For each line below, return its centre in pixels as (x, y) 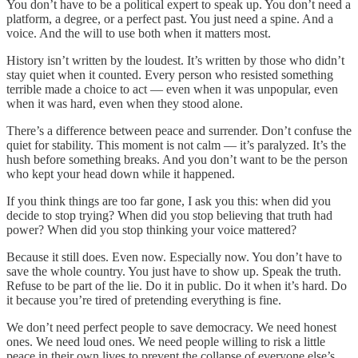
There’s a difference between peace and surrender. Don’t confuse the (179, 130)
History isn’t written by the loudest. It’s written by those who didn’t (175, 60)
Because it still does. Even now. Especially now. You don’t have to (174, 257)
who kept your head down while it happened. (121, 173)
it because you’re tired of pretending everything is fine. (144, 300)
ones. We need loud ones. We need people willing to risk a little (166, 341)
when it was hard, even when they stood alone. (125, 103)
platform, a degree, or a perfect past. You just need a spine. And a (170, 18)
